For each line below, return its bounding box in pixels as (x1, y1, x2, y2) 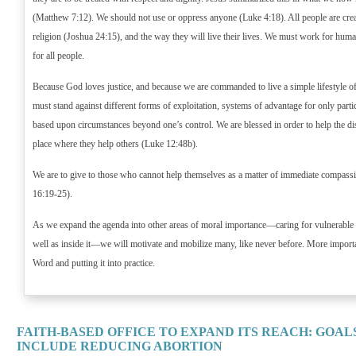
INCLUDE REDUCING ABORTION (17, 339, 222, 353)
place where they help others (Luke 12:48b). (33, 138, 198, 149)
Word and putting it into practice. (33, 257, 155, 269)
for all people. (33, 50, 84, 61)
